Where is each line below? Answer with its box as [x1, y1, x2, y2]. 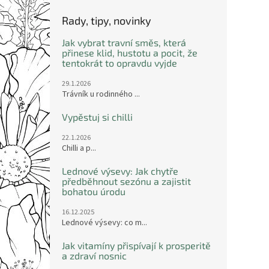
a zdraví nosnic [62, 250, 127, 261]
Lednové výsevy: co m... [62, 217, 147, 229]
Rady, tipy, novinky [62, 14, 151, 27]
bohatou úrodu [62, 186, 125, 197]
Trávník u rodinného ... [62, 88, 140, 100]
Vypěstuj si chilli [62, 111, 133, 122]
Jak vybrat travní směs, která [62, 37, 186, 48]
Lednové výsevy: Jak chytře [62, 165, 178, 177]
